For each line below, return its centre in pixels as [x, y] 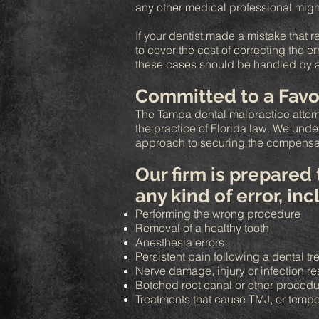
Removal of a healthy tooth [202, 228]
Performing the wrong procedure [218, 214]
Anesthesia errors [180, 242]
